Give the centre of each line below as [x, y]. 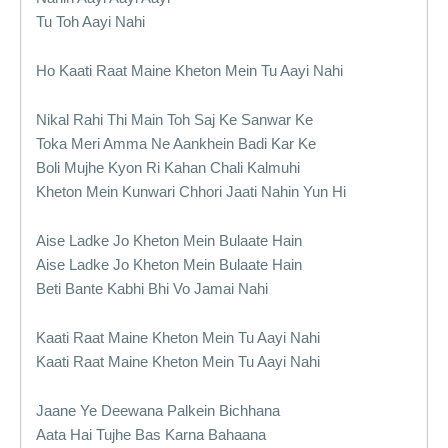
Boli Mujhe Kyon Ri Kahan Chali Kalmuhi [168, 167]
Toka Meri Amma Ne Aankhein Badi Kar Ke [176, 143]
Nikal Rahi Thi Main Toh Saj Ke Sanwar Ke [174, 119]
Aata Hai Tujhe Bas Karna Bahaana [151, 434]
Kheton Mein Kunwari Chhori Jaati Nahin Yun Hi [191, 191]
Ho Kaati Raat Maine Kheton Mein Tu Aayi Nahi [189, 70]
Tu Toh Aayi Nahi [90, 21]
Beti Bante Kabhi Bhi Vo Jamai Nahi [152, 288]
